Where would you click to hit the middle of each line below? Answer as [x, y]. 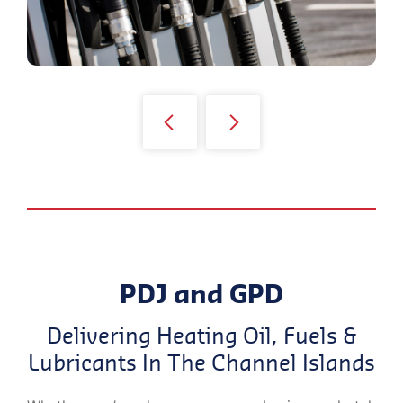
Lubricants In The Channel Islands [201, 362]
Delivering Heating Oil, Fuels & [201, 335]
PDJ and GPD [201, 293]
